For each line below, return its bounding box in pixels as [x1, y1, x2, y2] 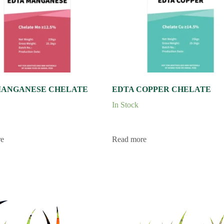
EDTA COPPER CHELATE [112, 85, 211, 94]
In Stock [112, 100, 138, 109]
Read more [112, 134, 146, 143]
